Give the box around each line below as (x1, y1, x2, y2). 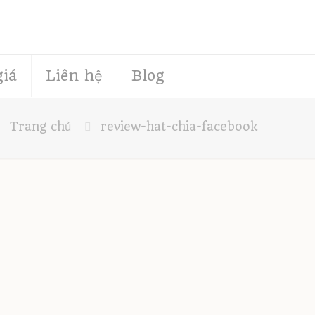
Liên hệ (45, 67, 103, 85)
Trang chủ (10, 120, 71, 134)
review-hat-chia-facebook (101, 120, 257, 134)
